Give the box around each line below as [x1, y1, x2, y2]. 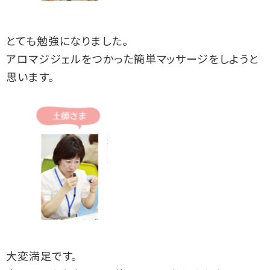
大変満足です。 [6, 251, 78, 263]
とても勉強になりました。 [6, 36, 128, 48]
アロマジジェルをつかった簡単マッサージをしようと [6, 54, 259, 66]
